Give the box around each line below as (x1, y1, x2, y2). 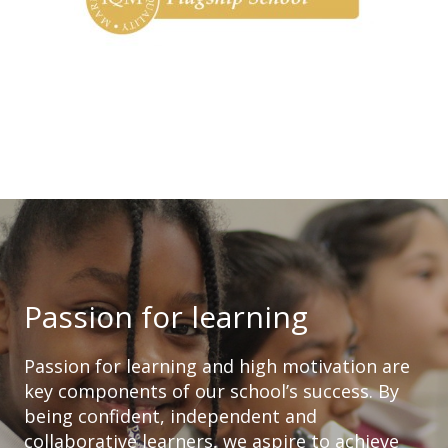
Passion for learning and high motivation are (24, 353, 410, 378)
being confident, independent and (24, 403, 317, 428)
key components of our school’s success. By (24, 378, 399, 403)
